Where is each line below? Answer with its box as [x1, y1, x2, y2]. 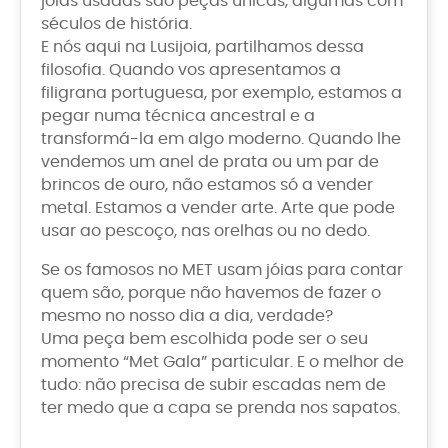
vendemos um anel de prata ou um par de [41, 153, 379, 170]
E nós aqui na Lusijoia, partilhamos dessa [41, 38, 364, 55]
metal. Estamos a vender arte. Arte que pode [41, 199, 395, 216]
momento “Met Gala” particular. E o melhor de [41, 353, 404, 370]
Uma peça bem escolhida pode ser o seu [41, 330, 368, 347]
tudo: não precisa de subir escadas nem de [41, 376, 386, 393]
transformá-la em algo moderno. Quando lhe [41, 130, 401, 147]
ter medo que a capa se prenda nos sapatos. [41, 399, 400, 416]
